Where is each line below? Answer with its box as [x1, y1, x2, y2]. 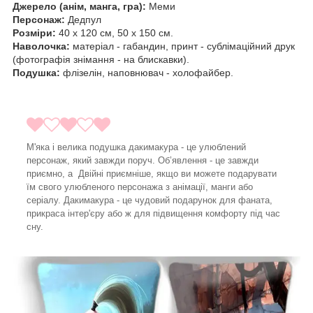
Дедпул [68, 13, 101, 25]
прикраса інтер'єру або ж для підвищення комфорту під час [27, 208, 280, 219]
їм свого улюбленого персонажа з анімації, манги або [27, 181, 253, 192]
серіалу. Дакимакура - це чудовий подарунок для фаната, [27, 194, 272, 205]
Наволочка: [13, 40, 73, 52]
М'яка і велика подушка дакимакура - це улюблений [27, 141, 246, 152]
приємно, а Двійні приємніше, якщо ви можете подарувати [27, 168, 277, 179]
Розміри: [13, 27, 56, 38]
